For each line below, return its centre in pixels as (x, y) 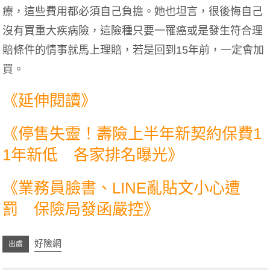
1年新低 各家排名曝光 (85, 155)
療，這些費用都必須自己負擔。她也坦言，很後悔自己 (133, 11)
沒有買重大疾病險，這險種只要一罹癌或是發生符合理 (133, 30)
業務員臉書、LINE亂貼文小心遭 (130, 188)
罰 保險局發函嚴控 (73, 209)
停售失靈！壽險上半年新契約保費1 (140, 133)
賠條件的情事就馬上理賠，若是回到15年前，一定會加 (133, 50)
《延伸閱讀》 (50, 100)
